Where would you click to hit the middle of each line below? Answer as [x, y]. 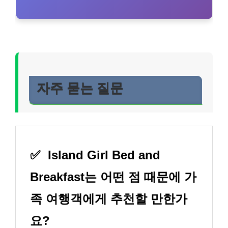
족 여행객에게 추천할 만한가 [109, 198]
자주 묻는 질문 [80, 89]
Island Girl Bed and [102, 155]
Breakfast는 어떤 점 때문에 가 [113, 177]
